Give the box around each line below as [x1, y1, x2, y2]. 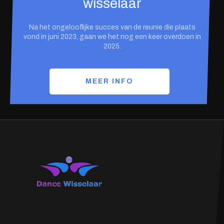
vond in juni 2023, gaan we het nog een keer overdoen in [23, 32, 201, 40]
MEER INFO [85, 77, 133, 85]
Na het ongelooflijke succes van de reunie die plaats [28, 23, 195, 31]
